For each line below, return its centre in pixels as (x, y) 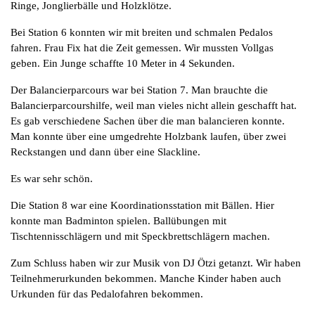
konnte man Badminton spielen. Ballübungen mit (118, 220)
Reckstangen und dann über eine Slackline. (105, 152)
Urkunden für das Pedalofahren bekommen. (107, 294)
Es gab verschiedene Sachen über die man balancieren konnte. (148, 121)
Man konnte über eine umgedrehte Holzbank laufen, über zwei (148, 136)
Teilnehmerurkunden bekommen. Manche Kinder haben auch (146, 278)
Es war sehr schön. (52, 178)
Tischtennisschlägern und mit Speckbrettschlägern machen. (140, 236)
